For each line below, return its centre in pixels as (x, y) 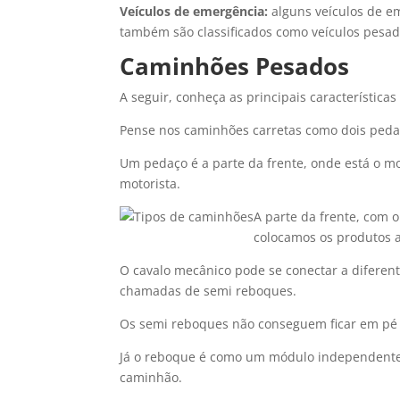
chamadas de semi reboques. (208, 291)
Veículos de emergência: (194, 11)
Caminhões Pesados (235, 66)
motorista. (150, 183)
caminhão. (153, 377)
